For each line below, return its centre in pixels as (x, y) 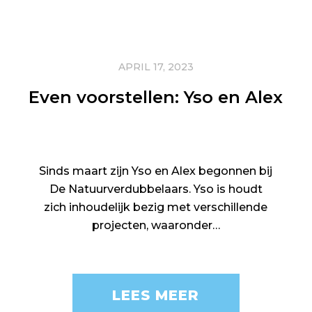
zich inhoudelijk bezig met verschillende (156, 207)
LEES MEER (156, 295)
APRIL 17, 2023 (156, 67)
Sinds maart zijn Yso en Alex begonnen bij (156, 171)
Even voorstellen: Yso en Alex (156, 97)
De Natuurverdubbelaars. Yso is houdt (156, 189)
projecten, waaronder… (156, 225)
